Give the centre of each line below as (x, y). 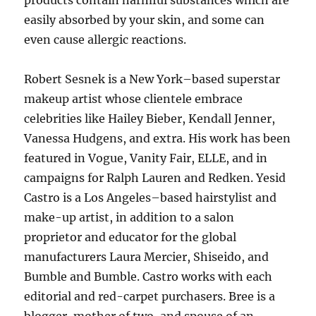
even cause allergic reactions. (105, 39)
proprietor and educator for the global (130, 237)
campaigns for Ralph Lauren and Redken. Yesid (155, 178)
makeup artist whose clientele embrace (134, 99)
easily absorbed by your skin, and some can (145, 20)
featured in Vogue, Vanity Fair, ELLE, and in (146, 158)
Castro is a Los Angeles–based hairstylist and (151, 197)
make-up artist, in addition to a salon (129, 217)
